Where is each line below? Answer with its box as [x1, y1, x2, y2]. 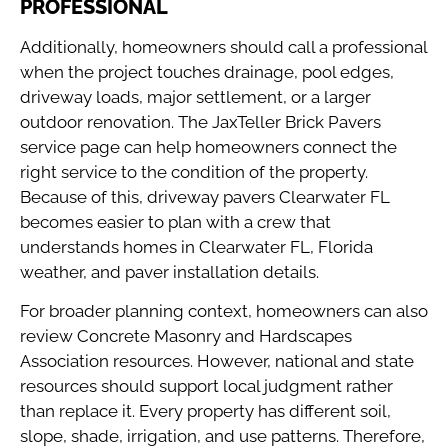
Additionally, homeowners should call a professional [20, 36, 427, 57]
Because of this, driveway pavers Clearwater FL [20, 186, 390, 207]
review [20, 325, 77, 346]
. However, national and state [190, 350, 414, 371]
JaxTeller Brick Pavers [212, 111, 381, 132]
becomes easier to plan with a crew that [20, 211, 331, 232]
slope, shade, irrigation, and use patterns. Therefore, [20, 425, 425, 446]
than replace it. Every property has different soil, [20, 400, 391, 421]
